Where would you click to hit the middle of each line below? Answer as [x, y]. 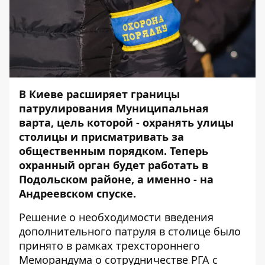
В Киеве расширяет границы [99, 94]
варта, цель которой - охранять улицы [126, 122]
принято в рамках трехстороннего [109, 245]
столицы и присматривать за [101, 137]
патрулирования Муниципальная [114, 108]
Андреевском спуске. [77, 193]
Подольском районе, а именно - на [116, 179]
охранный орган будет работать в [114, 165]
